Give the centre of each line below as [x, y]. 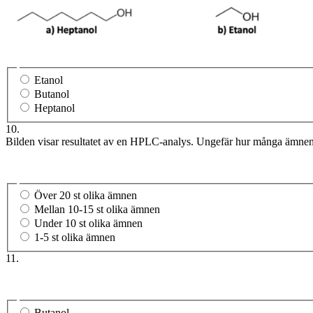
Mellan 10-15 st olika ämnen [97, 210]
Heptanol [54, 108]
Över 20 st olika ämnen [86, 196]
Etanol [49, 80]
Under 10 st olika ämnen [88, 224]
